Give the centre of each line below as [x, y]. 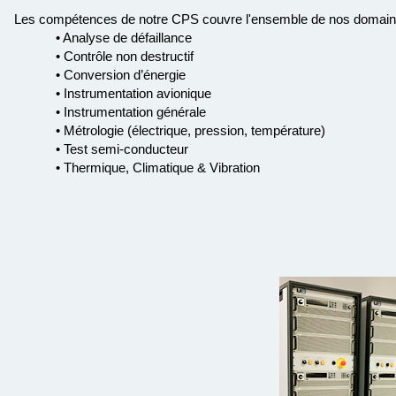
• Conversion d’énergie [120, 75]
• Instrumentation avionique [133, 93]
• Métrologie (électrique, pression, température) [190, 130]
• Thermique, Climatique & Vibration [157, 168]
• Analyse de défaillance [123, 38]
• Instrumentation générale [130, 112]
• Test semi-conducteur [122, 149]
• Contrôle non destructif [124, 56]
